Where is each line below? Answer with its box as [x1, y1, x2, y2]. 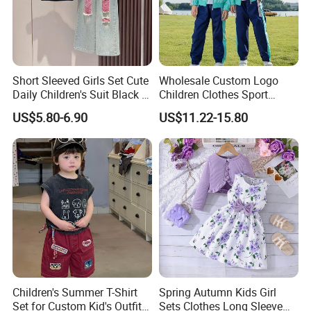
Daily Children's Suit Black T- [12, 86, 151, 102]
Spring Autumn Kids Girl [158, 285, 276, 301]
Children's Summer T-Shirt [12, 285, 138, 301]
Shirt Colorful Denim [12, 100, 112, 116]
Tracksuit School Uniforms [158, 100, 289, 116]
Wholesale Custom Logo [158, 72, 278, 88]
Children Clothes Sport [158, 86, 268, 102]
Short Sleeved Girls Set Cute [12, 72, 149, 88]
